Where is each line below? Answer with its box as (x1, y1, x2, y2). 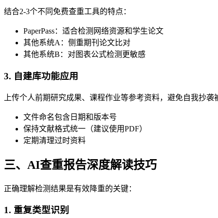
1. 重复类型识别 (4, 205, 69, 216)
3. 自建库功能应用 (4, 71, 78, 82)
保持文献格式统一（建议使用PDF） (23, 124, 147, 133)
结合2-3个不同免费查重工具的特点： (4, 7, 131, 16)
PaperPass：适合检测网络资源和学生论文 (23, 27, 163, 36)
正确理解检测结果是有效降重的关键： (4, 184, 136, 193)
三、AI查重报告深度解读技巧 (4, 158, 157, 171)
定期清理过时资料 (23, 136, 86, 145)
